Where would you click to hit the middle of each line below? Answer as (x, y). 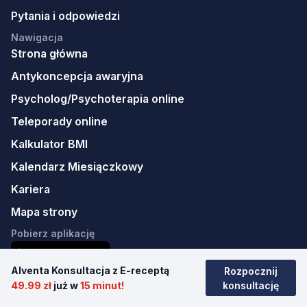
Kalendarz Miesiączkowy (77, 167)
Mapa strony (44, 212)
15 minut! (102, 285)
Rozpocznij (250, 271)
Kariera (30, 189)
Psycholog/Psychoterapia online (98, 99)
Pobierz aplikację (53, 234)
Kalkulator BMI (49, 144)
